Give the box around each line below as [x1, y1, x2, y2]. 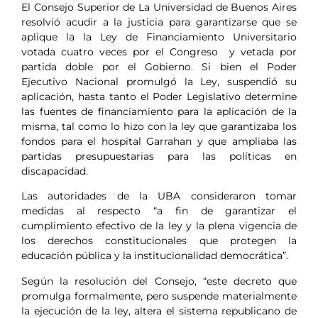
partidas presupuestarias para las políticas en [21, 150, 297, 163]
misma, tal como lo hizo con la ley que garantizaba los [21, 120, 297, 133]
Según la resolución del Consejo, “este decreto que [21, 274, 297, 287]
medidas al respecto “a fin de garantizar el [21, 204, 297, 218]
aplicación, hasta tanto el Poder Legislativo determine [21, 90, 297, 104]
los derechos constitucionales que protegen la [21, 234, 297, 248]
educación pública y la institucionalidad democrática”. [21, 249, 291, 263]
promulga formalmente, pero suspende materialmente [21, 289, 297, 302]
